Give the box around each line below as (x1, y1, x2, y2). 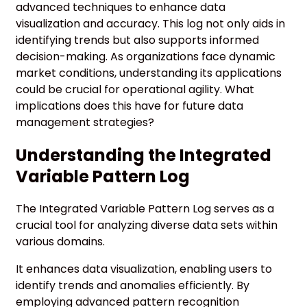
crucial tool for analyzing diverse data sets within (16, 217, 278, 233)
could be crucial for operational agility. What (16, 81, 254, 97)
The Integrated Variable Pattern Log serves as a (16, 200, 274, 217)
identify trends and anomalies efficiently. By (16, 277, 249, 293)
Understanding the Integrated (16, 143, 271, 167)
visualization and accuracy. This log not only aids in (16, 15, 285, 32)
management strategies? (16, 114, 154, 130)
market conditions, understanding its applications (16, 64, 282, 81)
